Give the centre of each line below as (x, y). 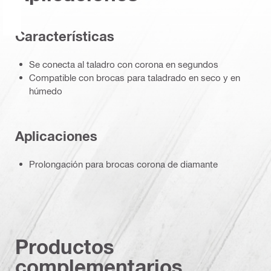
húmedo (46, 91)
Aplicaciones (56, 136)
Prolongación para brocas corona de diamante (123, 164)
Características (65, 36)
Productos (65, 247)
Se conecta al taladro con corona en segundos (124, 64)
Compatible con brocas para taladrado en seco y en (135, 78)
